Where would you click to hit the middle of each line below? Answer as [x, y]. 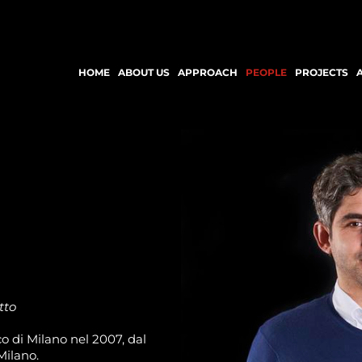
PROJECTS [322, 72]
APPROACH [208, 72]
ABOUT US [144, 72]
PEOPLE [266, 72]
